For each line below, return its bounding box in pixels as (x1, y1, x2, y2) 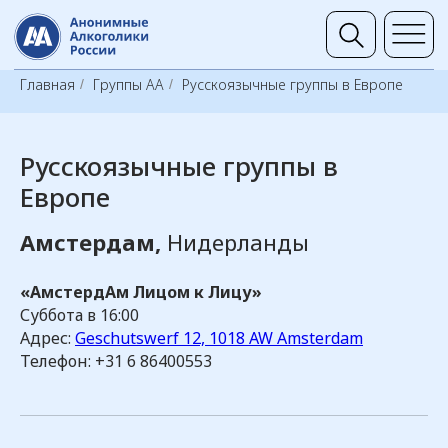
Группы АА (93, 75, 164, 94)
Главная (20, 75, 75, 94)
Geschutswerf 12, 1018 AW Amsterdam (75, 327, 363, 349)
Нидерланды (167, 227, 309, 257)
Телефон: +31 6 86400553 (20, 350, 212, 372)
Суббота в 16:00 (20, 304, 139, 326)
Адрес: (20, 327, 75, 349)
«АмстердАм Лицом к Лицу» (20, 281, 262, 303)
